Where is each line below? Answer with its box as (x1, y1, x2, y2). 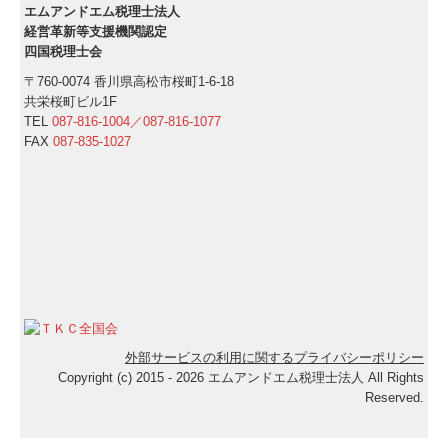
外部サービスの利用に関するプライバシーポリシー (124, 350, 424, 366)
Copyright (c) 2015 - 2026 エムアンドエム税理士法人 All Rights (57, 370, 424, 386)
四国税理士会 (24, 44, 103, 60)
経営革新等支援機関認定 (24, 24, 168, 40)
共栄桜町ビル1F (24, 94, 118, 110)
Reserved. (364, 390, 424, 406)
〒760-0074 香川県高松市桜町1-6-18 (24, 74, 235, 90)
